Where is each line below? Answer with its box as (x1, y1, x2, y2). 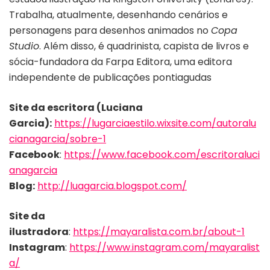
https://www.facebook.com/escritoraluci (64, 147, 260, 162)
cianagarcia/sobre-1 (9, 131, 106, 146)
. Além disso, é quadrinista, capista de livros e (39, 39, 249, 53)
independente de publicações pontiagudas (9, 70, 212, 84)
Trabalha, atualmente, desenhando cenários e (9, 7, 228, 22)
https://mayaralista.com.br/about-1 (73, 224, 245, 239)
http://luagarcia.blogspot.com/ (37, 178, 187, 193)
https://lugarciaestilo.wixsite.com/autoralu (54, 116, 256, 130)
